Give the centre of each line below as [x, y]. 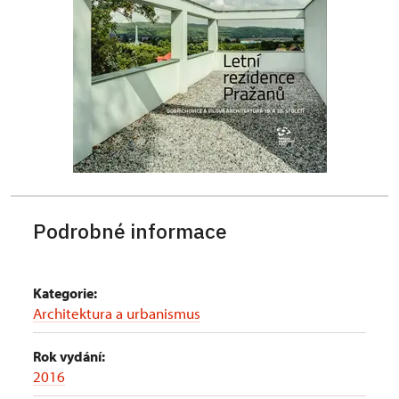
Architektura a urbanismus [117, 313]
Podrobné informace [130, 231]
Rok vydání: [69, 356]
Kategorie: [65, 293]
